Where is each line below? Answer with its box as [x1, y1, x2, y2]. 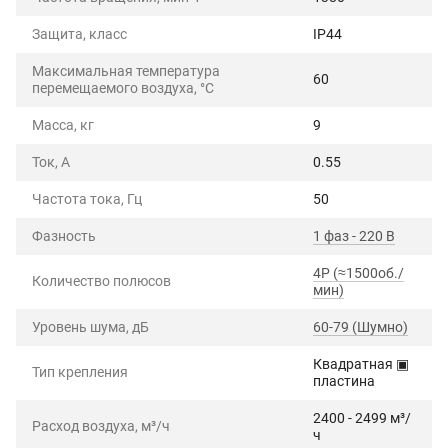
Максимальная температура [32, 62, 220, 79]
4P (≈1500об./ [313, 264, 404, 281]
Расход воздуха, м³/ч [32, 417, 170, 434]
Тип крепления [32, 363, 128, 380]
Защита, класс [32, 25, 127, 42]
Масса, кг [32, 116, 94, 133]
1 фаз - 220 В [313, 227, 395, 244]
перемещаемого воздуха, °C [32, 79, 214, 96]
